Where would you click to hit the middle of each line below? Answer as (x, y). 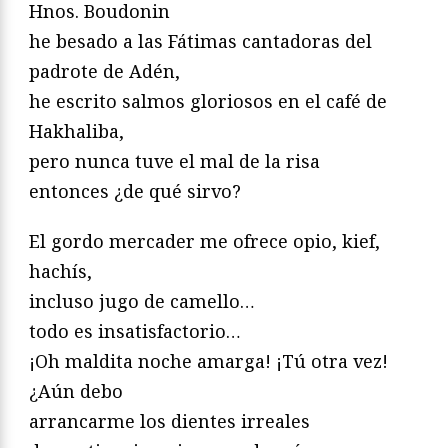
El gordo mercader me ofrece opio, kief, (204, 240)
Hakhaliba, (76, 130)
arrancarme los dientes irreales (169, 420)
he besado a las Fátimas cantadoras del (200, 40)
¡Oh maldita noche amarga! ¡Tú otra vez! (208, 360)
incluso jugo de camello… (142, 300)
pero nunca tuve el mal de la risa (174, 160)
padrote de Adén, (104, 70)
